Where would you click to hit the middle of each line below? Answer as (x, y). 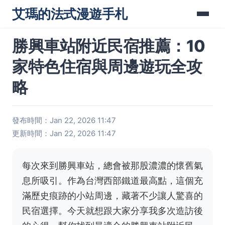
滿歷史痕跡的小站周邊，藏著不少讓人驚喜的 (113, 196)
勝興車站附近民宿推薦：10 (109, 46)
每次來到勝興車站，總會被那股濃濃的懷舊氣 (113, 165)
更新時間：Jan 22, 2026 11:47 (64, 133)
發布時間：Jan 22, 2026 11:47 (64, 120)
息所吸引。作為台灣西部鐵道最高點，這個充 (113, 181)
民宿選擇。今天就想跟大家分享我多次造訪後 (113, 211)
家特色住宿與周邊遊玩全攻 (107, 67)
